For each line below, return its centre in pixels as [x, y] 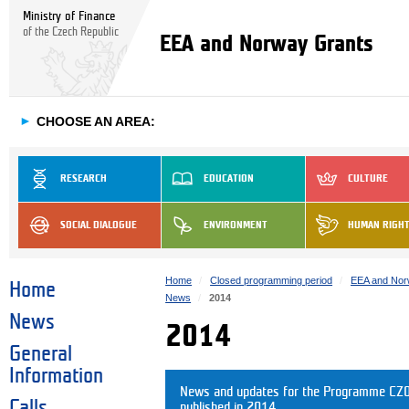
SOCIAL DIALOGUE [99, 225]
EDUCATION [229, 178]
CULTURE [367, 178]
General [41, 355]
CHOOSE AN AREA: [96, 122]
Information [56, 377]
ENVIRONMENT [236, 225]
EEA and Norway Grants [267, 44]
